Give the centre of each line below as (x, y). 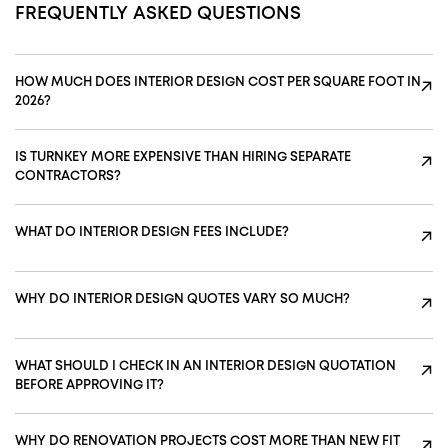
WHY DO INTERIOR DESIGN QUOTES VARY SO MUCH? (182, 299)
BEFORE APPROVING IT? (89, 385)
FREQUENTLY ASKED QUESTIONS (158, 13)
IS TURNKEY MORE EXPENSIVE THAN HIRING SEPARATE (183, 157)
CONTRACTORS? (68, 176)
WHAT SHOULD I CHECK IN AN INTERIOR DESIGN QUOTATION (205, 366)
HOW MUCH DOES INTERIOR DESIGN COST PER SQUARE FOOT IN (218, 82)
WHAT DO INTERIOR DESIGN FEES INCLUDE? (152, 232)
